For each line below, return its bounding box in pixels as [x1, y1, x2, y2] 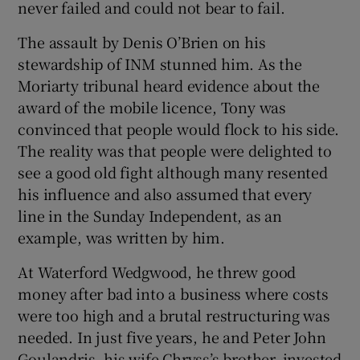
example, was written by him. [18, 227, 225, 248]
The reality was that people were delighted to [18, 140, 332, 162]
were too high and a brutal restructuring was [18, 305, 330, 326]
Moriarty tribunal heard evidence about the [18, 75, 321, 96]
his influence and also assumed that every [18, 183, 313, 205]
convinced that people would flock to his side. [18, 118, 340, 140]
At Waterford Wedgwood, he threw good [18, 261, 297, 283]
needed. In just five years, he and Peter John [18, 326, 326, 348]
